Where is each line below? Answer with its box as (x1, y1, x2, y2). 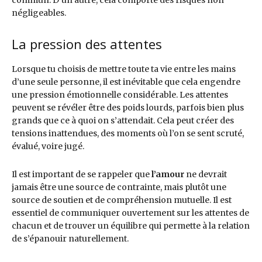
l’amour (151, 169, 184, 180)
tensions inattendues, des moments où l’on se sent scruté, (12, 128, 244, 139)
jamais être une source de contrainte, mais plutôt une (12, 182, 226, 193)
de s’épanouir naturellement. (12, 233, 129, 244)
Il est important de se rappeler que (12, 169, 151, 180)
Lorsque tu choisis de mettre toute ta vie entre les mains (12, 64, 236, 75)
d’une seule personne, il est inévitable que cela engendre (12, 77, 240, 88)
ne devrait (184, 169, 227, 180)
